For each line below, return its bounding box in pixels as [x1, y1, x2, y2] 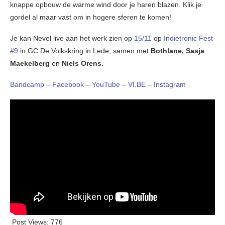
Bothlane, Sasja [151, 47, 204, 55]
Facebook [52, 80, 86, 89]
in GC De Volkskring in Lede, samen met [20, 47, 151, 55]
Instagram [154, 80, 186, 89]
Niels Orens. [60, 59, 103, 68]
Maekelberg [10, 59, 52, 68]
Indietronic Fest [162, 34, 213, 43]
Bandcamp [10, 80, 46, 89]
